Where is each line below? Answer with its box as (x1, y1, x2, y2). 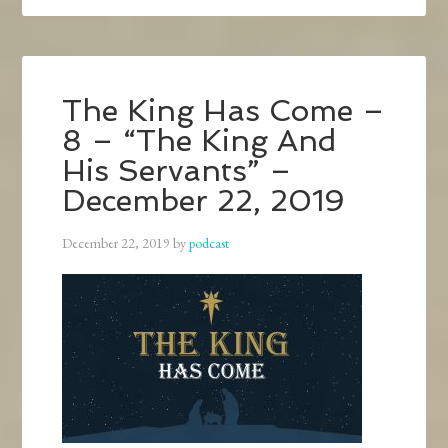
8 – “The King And (62, 123, 337, 159)
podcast (189, 234, 230, 253)
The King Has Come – (62, 93, 386, 129)
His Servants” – (62, 153, 293, 189)
